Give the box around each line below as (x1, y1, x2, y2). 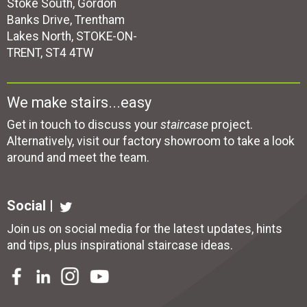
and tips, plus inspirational (7, 238, 147, 252)
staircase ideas (147, 238, 230, 252)
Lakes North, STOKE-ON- (7, 29, 137, 44)
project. (208, 118, 253, 132)
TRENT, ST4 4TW (7, 46, 94, 60)
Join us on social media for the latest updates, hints (7, 221, 282, 236)
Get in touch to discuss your (7, 118, 160, 132)
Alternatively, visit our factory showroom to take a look (7, 134, 295, 149)
